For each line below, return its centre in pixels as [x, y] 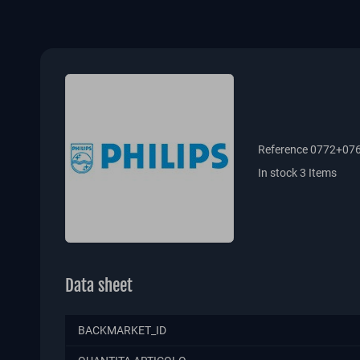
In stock [278, 173]
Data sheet [99, 285]
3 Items [318, 173]
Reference [283, 149]
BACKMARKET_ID [122, 330]
